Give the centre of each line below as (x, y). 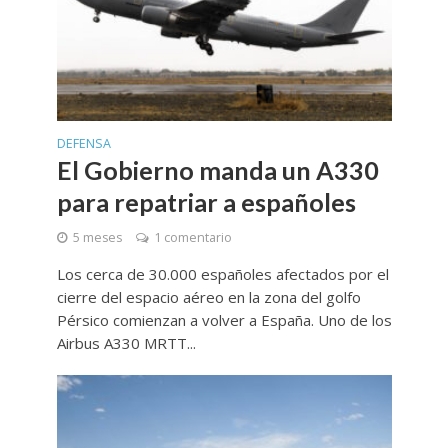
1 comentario (192, 238)
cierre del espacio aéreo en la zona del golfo (208, 297)
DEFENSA (83, 144)
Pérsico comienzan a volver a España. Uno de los (224, 320)
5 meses (97, 238)
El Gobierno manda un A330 (217, 170)
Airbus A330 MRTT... (126, 343)
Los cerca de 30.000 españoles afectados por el (222, 274)
